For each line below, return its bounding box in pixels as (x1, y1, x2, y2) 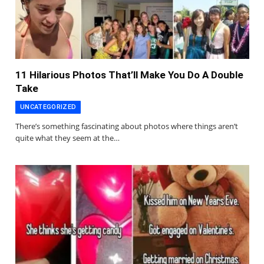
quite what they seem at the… (15, 132, 120, 143)
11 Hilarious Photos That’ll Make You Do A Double (15, 68, 243, 81)
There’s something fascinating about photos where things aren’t (15, 120, 238, 131)
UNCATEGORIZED (20, 103, 77, 111)
